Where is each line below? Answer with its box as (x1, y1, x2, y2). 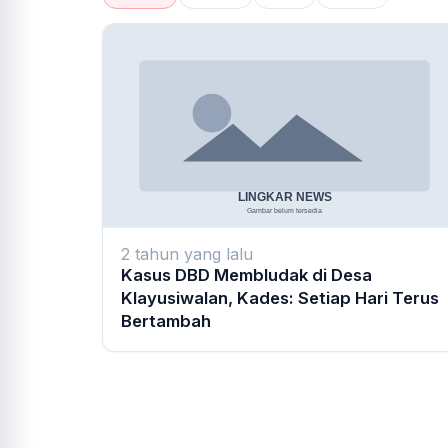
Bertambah (121, 311, 211, 332)
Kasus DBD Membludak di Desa (121, 265, 372, 286)
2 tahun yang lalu (121, 244, 253, 265)
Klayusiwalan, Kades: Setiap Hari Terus (121, 288, 439, 309)
